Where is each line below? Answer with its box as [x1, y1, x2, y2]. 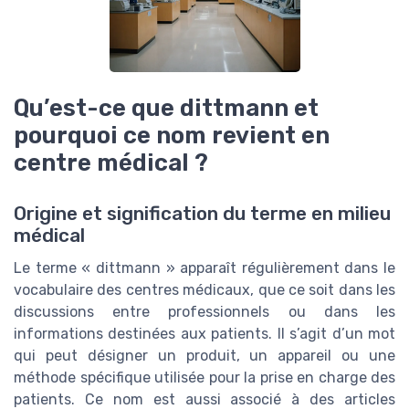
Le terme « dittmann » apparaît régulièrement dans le [14, 259, 395, 278]
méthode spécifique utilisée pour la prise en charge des [14, 369, 395, 387]
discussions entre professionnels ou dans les [14, 303, 395, 321]
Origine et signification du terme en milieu [14, 203, 391, 225]
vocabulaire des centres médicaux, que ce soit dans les [14, 281, 395, 299]
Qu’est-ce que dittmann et [14, 94, 319, 122]
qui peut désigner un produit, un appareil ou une [14, 347, 395, 365]
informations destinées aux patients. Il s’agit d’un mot [14, 325, 395, 343]
